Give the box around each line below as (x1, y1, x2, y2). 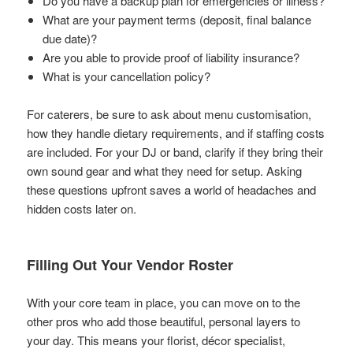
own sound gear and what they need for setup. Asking (27, 162, 303, 179)
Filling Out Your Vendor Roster (27, 254, 234, 275)
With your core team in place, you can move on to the (27, 293, 301, 310)
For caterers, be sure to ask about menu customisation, (27, 105, 312, 122)
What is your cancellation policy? (43, 67, 211, 84)
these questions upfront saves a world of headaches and (27, 180, 317, 198)
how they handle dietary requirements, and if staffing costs (27, 124, 325, 141)
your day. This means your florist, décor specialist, (27, 331, 286, 348)
